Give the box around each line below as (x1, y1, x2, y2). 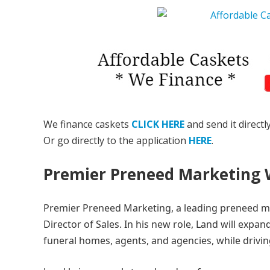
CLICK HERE (131, 118, 184, 131)
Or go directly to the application (43, 134, 189, 147)
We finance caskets (43, 118, 131, 131)
